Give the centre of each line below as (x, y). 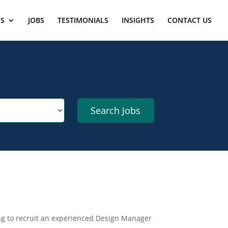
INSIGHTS (138, 20)
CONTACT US (190, 20)
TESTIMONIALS (83, 20)
